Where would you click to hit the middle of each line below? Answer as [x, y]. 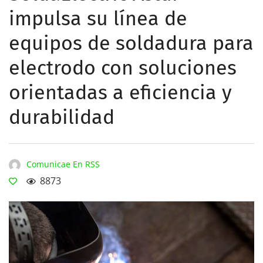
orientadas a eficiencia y [120, 92]
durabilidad [62, 117]
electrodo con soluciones [123, 68]
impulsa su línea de [98, 18]
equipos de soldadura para [131, 43]
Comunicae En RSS [63, 164]
